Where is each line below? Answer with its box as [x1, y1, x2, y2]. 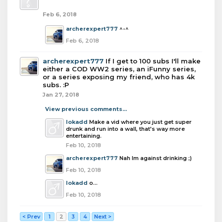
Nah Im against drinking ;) [119, 155, 192, 162]
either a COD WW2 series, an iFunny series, [43, 65, 196, 73]
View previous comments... [45, 106, 127, 112]
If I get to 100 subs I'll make [106, 57, 201, 65]
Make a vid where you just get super [89, 118, 192, 125]
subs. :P [43, 81, 69, 89]
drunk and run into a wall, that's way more [66, 125, 185, 132]
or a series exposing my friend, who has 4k [43, 73, 195, 81]
